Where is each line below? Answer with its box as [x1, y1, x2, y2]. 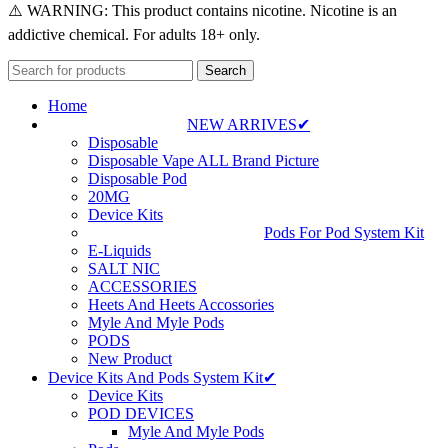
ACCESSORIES [88, 277, 197, 295]
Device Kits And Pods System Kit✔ [48, 368, 276, 386]
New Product [88, 349, 172, 367]
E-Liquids [88, 241, 151, 259]
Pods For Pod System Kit [264, 223, 424, 241]
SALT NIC [88, 259, 160, 277]
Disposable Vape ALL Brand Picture [88, 151, 319, 169]
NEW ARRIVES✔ [187, 115, 310, 133]
